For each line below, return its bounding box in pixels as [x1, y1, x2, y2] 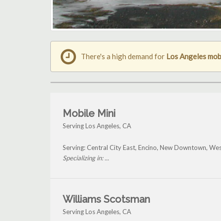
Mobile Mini [63, 108, 115, 120]
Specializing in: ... [63, 154, 109, 162]
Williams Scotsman [63, 193, 150, 206]
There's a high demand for [81, 52, 166, 61]
